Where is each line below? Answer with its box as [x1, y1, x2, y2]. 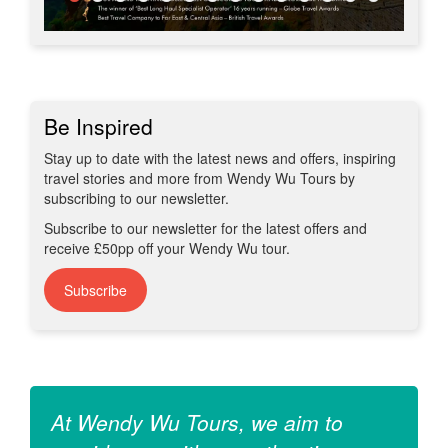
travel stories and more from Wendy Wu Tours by [44, 168, 355, 189]
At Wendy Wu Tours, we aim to [51, 407, 343, 438]
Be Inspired [44, 111, 153, 142]
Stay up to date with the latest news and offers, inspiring [44, 148, 396, 169]
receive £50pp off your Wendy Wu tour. [44, 238, 290, 259]
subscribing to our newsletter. [44, 188, 229, 209]
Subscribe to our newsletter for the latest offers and [44, 218, 367, 239]
